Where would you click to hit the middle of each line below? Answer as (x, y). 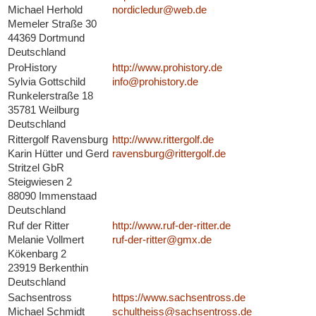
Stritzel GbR (36, 168)
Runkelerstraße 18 (50, 96)
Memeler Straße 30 (52, 24)
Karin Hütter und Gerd (58, 154)
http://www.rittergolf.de (163, 140)
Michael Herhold (45, 10)
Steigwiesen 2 (39, 182)
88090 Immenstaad (52, 196)
